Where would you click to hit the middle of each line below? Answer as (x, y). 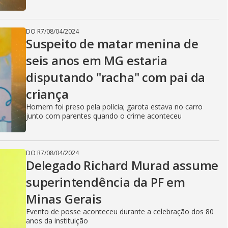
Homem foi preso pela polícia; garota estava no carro (114, 107)
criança (47, 94)
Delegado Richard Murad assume (122, 165)
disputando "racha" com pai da (116, 77)
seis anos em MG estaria (97, 60)
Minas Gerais (64, 199)
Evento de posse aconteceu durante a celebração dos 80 (120, 211)
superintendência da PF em (106, 182)
